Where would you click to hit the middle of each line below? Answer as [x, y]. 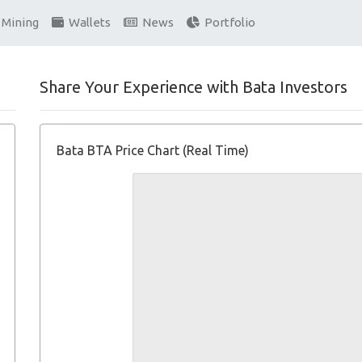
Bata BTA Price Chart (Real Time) [153, 150]
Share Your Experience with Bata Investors [194, 87]
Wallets [87, 23]
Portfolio [227, 23]
